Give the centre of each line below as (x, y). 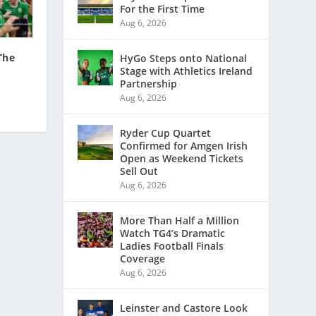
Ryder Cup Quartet (166, 133)
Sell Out (139, 171)
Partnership (149, 84)
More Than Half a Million (180, 221)
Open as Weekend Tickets (182, 159)
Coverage (143, 259)
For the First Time (163, 9)
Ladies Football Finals (172, 246)
